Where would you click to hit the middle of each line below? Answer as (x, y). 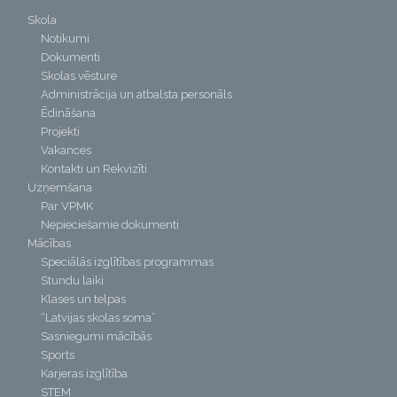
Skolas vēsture (79, 76)
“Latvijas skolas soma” (99, 318)
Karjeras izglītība (85, 374)
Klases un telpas (84, 300)
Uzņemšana (60, 188)
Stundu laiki (73, 281)
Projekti (61, 132)
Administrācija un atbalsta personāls (137, 95)
